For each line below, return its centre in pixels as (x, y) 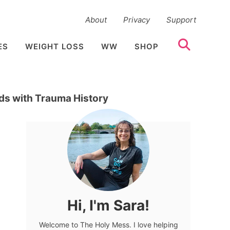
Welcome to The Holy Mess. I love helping (108, 224)
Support (181, 20)
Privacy (137, 20)
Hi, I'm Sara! (108, 205)
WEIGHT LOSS (55, 47)
